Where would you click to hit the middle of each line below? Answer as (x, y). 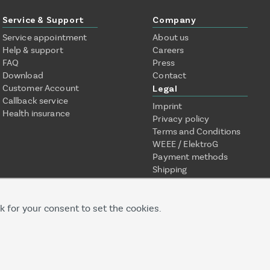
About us (171, 38)
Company (174, 20)
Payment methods (190, 157)
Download (23, 76)
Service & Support (43, 20)
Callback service (35, 101)
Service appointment (45, 38)
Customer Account (41, 88)
